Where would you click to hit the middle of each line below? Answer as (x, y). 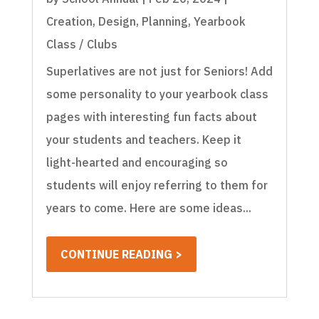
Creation (69, 22)
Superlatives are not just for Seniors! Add (159, 72)
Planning (164, 22)
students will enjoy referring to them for (157, 185)
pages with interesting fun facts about (151, 117)
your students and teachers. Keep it (143, 140)
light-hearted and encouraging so (137, 163)
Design (117, 22)
